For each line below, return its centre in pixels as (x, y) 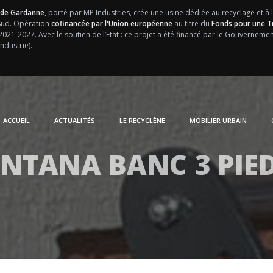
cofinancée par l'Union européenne (112, 23)
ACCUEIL (16, 120)
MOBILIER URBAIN (218, 120)
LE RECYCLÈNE (142, 120)
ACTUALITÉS (75, 120)
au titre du (192, 23)
